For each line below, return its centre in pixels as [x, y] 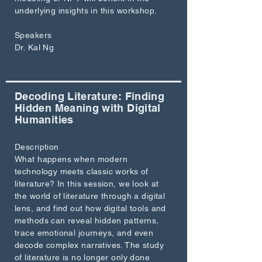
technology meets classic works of [82, 171]
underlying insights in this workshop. [86, 11]
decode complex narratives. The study [89, 245]
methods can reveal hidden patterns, [87, 220]
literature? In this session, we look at [87, 184]
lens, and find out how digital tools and [90, 208]
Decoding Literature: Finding [90, 96]
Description [37, 147]
